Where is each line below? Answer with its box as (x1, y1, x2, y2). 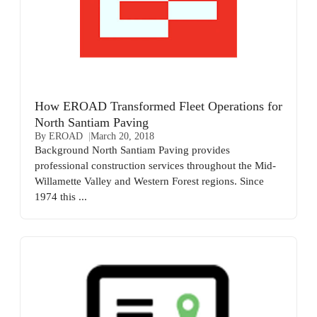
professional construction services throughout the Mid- (35, 158, 276, 171)
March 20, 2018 (91, 130, 154, 142)
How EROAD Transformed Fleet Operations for (35, 98, 282, 113)
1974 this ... (35, 190, 87, 202)
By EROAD (35, 130, 83, 142)
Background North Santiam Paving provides (35, 143, 230, 156)
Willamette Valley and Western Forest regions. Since (35, 174, 264, 187)
